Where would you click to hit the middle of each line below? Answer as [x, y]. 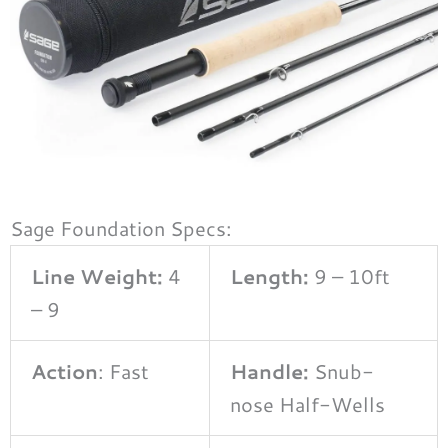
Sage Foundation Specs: [121, 227]
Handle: [269, 370]
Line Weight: [99, 275]
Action [64, 370]
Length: [269, 275]
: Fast [123, 370]
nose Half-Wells [307, 403]
